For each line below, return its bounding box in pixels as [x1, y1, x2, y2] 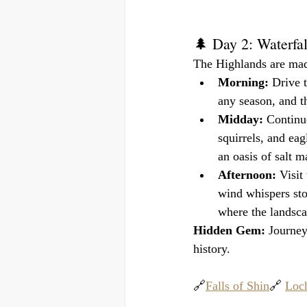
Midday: [218, 112, 263, 126]
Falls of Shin [206, 279, 269, 293]
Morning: [218, 75, 269, 89]
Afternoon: [218, 168, 276, 182]
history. [193, 242, 230, 256]
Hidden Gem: [193, 223, 265, 237]
